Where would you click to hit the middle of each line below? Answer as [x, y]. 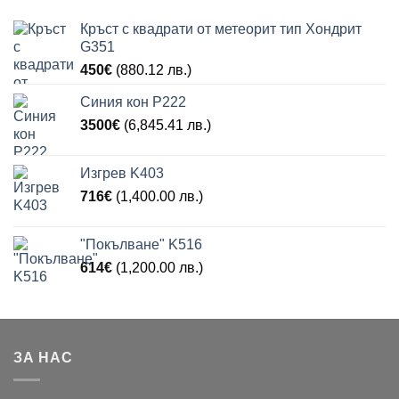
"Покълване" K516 [141, 245]
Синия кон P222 [133, 102]
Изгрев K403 [122, 174]
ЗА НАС [43, 358]
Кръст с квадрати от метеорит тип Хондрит [221, 29]
